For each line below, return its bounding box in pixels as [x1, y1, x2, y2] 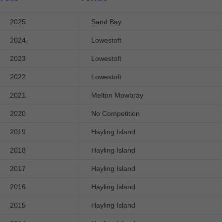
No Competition [91, 110, 140, 117]
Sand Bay [91, 18, 121, 26]
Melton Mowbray [91, 91, 143, 99]
